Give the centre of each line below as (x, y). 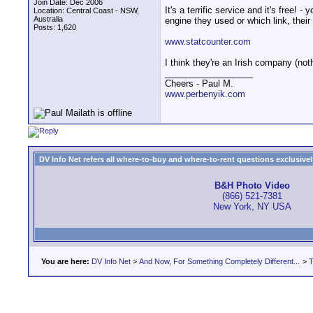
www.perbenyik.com (205, 94)
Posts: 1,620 (55, 27)
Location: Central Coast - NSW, (86, 10)
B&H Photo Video (252, 186)
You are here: (65, 261)
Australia (48, 19)
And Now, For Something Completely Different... (219, 261)
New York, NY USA (252, 207)
